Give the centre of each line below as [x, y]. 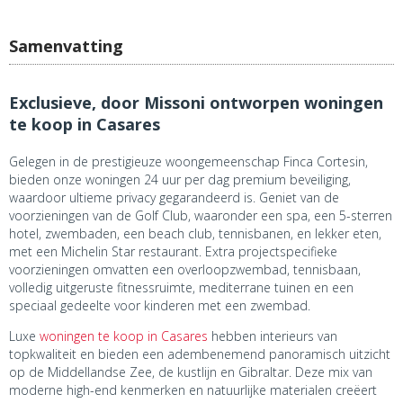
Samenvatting [66, 46]
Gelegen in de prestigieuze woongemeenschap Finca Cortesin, [188, 162]
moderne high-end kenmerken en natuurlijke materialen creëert [193, 390]
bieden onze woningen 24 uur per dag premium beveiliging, [180, 180]
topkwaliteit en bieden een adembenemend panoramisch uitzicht [200, 354]
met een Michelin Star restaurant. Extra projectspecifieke [173, 252]
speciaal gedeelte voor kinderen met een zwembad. [160, 306]
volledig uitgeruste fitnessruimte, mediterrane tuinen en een [181, 288]
